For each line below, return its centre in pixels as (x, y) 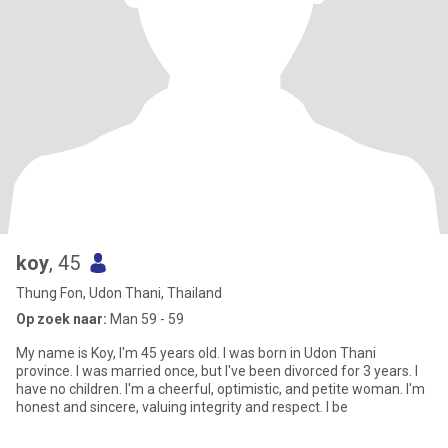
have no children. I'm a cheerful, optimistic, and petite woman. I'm (220, 389)
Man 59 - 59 (145, 319)
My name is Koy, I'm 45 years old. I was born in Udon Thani (196, 353)
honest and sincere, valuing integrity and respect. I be (182, 407)
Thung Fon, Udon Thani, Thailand (119, 293)
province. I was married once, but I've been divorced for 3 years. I (217, 371)
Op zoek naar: (61, 319)
